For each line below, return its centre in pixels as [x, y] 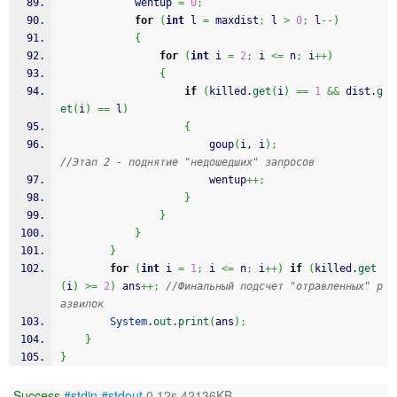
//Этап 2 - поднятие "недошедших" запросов [187, 162]
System [128, 322]
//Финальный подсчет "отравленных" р [274, 286]
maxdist [234, 20]
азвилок [82, 304]
